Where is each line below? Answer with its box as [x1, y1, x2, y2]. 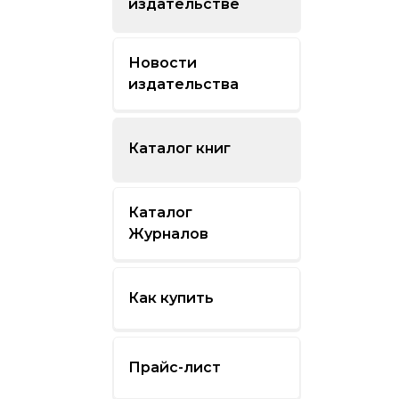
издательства [127, 75, 239, 93]
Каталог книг [127, 139, 231, 157]
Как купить [127, 289, 214, 306]
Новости [127, 53, 197, 71]
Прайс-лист [127, 358, 221, 376]
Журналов [127, 224, 208, 242]
